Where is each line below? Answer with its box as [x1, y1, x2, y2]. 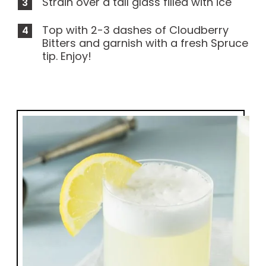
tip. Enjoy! [42, 49, 91, 64]
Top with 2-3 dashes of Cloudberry [42, 23, 229, 37]
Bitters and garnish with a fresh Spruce [42, 36, 248, 50]
